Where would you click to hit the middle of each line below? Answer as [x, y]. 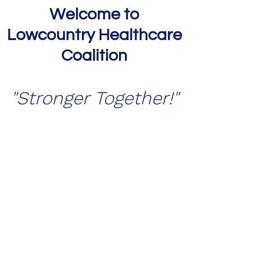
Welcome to [94, 14]
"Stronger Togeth [81, 98]
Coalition [94, 56]
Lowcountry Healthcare [94, 35]
